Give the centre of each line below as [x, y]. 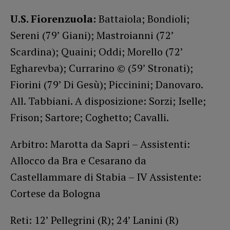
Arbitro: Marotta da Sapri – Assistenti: [100, 144]
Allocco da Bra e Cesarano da [78, 160]
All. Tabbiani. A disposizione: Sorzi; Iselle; [108, 101]
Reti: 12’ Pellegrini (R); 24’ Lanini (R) [94, 220]
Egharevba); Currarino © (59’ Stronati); [102, 68]
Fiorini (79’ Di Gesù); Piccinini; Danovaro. [107, 84]
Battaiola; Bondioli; [143, 18]
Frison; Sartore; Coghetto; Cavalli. [90, 117]
